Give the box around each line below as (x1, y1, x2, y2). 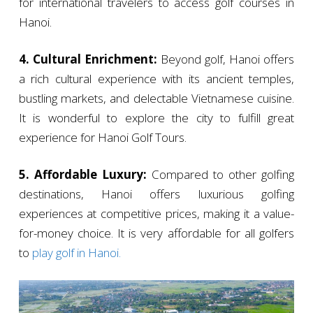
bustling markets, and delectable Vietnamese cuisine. (18, 89, 295, 106)
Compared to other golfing (146, 166, 295, 182)
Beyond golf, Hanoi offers (156, 50, 295, 67)
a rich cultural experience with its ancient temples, (18, 70, 295, 87)
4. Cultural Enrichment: (18, 50, 157, 67)
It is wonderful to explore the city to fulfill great (18, 109, 295, 126)
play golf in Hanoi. (31, 244, 121, 261)
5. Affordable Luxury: (18, 166, 147, 182)
